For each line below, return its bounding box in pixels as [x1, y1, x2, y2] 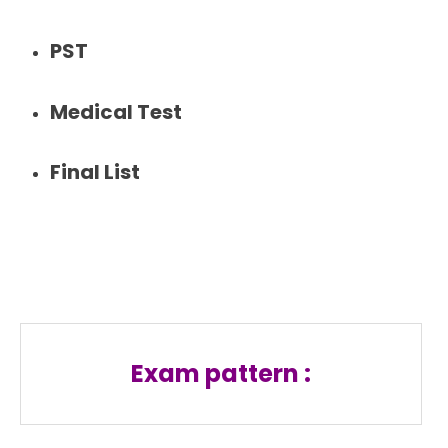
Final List [50, 158, 140, 187]
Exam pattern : [131, 357, 311, 390]
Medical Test [50, 97, 182, 126]
